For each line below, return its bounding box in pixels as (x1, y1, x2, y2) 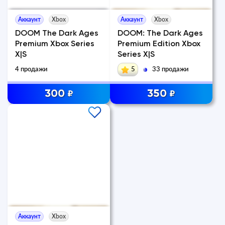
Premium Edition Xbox (118, 40, 200, 49)
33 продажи (152, 66, 189, 73)
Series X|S (118, 51, 155, 59)
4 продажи (15, 66, 48, 73)
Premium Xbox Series (15, 40, 94, 49)
